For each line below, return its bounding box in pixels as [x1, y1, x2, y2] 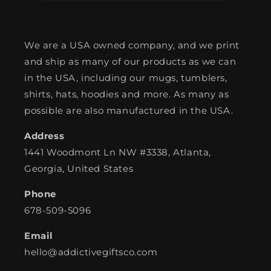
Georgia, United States [24, 162, 134, 174]
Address [24, 129, 65, 142]
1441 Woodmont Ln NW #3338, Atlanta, [24, 146, 212, 158]
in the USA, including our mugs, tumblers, [24, 71, 227, 83]
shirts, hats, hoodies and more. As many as [24, 88, 229, 100]
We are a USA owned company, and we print [24, 39, 240, 51]
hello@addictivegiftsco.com [24, 246, 158, 258]
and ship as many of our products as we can [24, 55, 237, 67]
